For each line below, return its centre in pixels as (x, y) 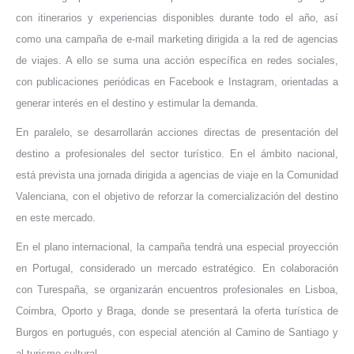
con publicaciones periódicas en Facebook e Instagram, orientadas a (177, 81)
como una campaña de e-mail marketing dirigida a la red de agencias (177, 39)
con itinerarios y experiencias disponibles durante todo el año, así (177, 17)
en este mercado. (56, 217)
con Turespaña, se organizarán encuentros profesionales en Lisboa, (177, 289)
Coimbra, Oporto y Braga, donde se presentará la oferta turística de (177, 311)
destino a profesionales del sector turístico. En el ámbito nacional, (177, 153)
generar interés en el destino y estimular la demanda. (137, 103)
